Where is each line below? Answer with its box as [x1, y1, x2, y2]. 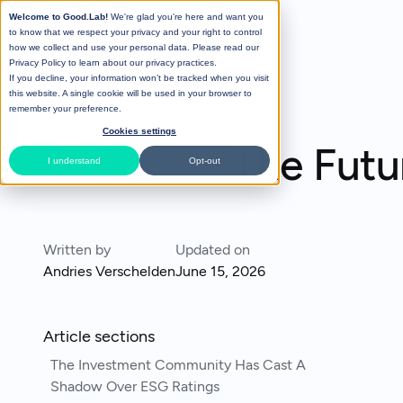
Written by [43, 241, 111, 258]
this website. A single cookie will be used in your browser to [9, 88, 252, 98]
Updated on [175, 241, 250, 258]
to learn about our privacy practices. [66, 58, 217, 67]
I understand [48, 156, 101, 166]
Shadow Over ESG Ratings [50, 378, 219, 395]
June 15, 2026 [175, 263, 265, 280]
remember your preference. [9, 103, 121, 113]
